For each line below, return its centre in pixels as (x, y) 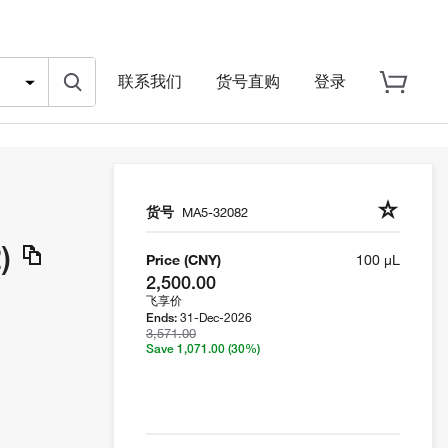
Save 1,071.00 (187, 349)
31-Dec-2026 (216, 317)
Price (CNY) (183, 260)
